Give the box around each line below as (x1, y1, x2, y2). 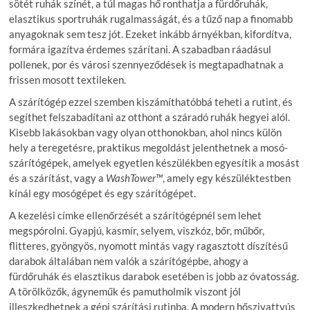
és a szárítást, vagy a (9, 171, 107, 184)
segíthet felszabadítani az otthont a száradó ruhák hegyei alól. (9, 110, 291, 123)
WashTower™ (106, 171, 163, 184)
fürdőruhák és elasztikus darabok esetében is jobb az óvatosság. (9, 269, 300, 282)
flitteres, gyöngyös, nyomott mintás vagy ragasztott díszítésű (9, 239, 289, 252)
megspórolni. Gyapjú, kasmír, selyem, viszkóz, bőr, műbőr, (9, 224, 265, 237)
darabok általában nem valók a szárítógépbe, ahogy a (9, 254, 249, 267)
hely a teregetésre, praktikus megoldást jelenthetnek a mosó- (9, 140, 289, 154)
